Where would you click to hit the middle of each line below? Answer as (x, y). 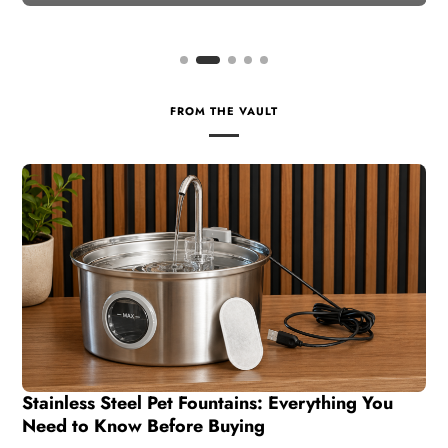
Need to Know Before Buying (143, 426)
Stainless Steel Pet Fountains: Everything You (207, 403)
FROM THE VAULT (223, 111)
